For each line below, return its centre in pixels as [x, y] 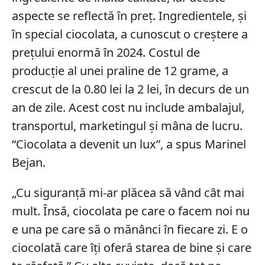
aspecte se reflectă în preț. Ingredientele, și [129, 16]
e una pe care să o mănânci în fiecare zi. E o [130, 230]
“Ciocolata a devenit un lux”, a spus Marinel [129, 144]
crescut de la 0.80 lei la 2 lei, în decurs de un [130, 89]
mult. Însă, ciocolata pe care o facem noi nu [130, 211]
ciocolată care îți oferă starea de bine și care [131, 248]
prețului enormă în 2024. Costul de [106, 53]
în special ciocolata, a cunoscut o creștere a [130, 34]
